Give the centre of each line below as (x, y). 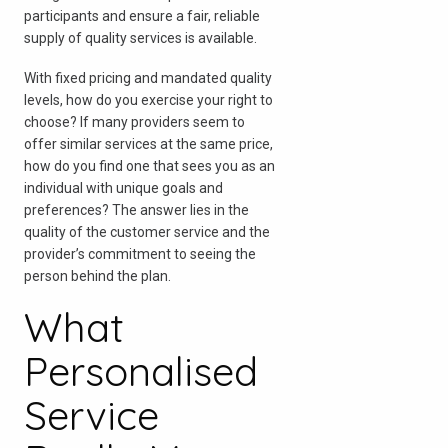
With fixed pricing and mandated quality (148, 78)
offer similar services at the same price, (148, 144)
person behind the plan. (97, 276)
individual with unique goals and (123, 188)
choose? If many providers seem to (134, 122)
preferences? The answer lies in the (136, 210)
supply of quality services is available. (140, 38)
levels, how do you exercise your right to (148, 100)
